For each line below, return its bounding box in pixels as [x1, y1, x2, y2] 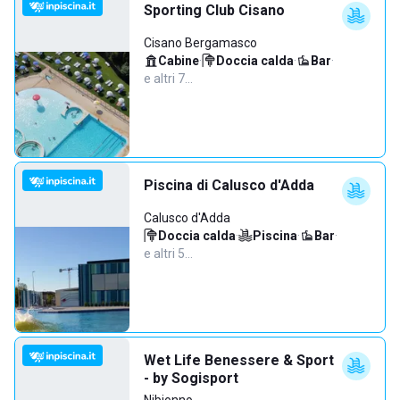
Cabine [158, 54, 199, 68]
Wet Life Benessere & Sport [144, 352, 334, 369]
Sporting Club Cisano [144, 2, 285, 19]
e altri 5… [144, 246, 193, 261]
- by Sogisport [144, 370, 238, 387]
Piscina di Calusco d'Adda [144, 177, 314, 194]
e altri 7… [144, 71, 193, 86]
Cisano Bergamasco [144, 36, 257, 50]
